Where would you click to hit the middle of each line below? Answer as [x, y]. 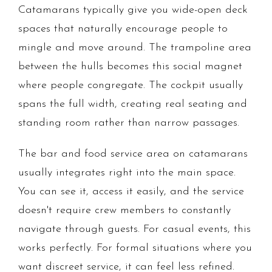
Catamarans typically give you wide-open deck [133, 10]
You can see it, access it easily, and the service [131, 192]
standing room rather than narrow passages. [129, 123]
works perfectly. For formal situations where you [135, 248]
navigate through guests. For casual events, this [134, 229]
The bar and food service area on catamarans [133, 154]
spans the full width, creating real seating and [133, 104]
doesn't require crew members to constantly [124, 211]
